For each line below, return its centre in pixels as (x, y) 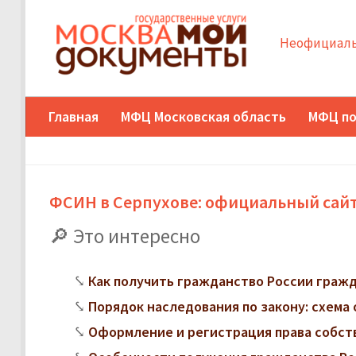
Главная (74, 116)
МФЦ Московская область (203, 116)
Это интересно (137, 236)
